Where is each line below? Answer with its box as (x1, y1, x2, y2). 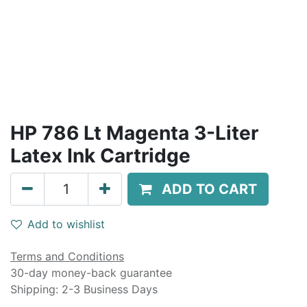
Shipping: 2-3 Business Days (10, 282, 158, 296)
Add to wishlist (27, 217, 105, 231)
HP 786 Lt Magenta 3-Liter (10, 121, 258, 145)
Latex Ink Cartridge (10, 144, 191, 167)
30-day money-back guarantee (10, 266, 172, 280)
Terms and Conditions (10, 249, 124, 263)
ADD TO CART (162, 181, 257, 197)
